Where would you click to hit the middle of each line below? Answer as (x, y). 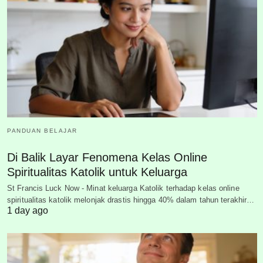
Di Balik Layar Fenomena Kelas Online (107, 157)
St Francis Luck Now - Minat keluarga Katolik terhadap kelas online (123, 188)
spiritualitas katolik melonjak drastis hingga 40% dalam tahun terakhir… (131, 200)
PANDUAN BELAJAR (42, 130)
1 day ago (28, 210)
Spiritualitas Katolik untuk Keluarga (97, 172)
